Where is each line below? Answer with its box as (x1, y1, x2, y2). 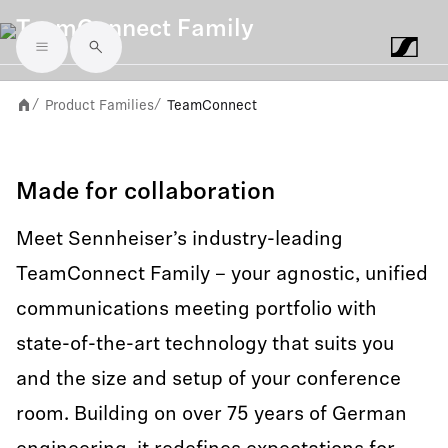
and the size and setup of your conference (16, 370, 401, 390)
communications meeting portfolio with (16, 300, 377, 320)
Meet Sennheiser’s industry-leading (16, 230, 343, 250)
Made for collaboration (16, 181, 275, 205)
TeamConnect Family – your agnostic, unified (16, 265, 428, 285)
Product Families (45, 97, 154, 113)
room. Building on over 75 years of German (16, 405, 407, 425)
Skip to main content (15, 52, 205, 73)
